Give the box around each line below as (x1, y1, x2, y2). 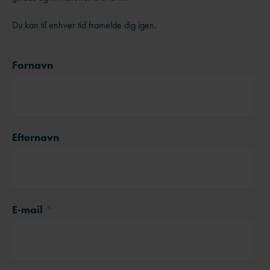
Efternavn (12, 130, 59, 145)
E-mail (12, 202, 43, 217)
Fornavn (12, 58, 53, 72)
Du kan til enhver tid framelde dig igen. (12, 19, 157, 32)
